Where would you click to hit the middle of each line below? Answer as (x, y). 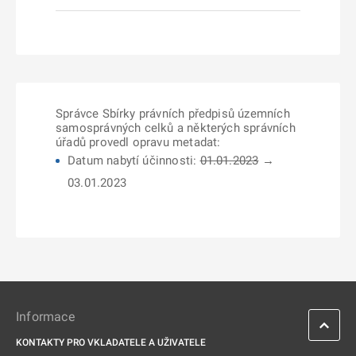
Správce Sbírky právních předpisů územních (173, 114)
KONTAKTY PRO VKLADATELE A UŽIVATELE (111, 342)
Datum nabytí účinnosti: (134, 161)
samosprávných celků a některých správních (176, 128)
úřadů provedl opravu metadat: (138, 142)
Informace (45, 317)
